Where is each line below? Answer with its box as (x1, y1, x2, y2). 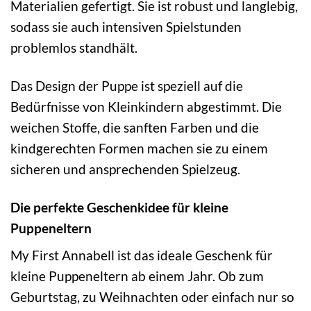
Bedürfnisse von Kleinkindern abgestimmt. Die (10, 98, 282, 115)
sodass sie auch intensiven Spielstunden (10, 18, 242, 35)
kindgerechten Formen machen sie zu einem (10, 140, 268, 156)
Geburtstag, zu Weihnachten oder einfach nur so (10, 289, 294, 305)
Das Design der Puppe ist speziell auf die (10, 77, 243, 94)
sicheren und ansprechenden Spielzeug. (10, 160, 240, 177)
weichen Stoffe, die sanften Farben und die (10, 119, 259, 135)
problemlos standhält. (10, 39, 137, 56)
